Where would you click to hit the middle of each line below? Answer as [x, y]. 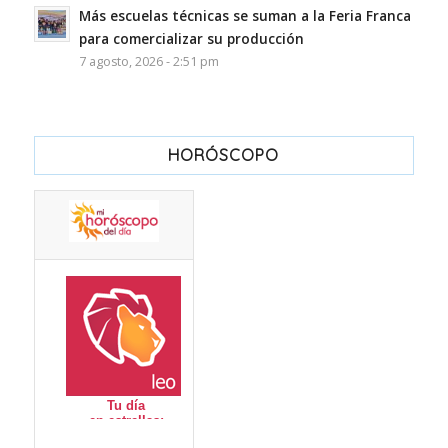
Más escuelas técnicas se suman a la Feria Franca [244, 15]
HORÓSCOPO [224, 154]
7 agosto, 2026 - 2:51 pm [148, 61]
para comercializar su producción [191, 38]
